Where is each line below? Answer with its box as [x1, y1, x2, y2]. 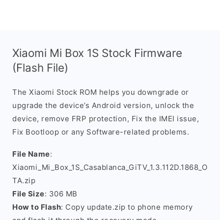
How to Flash [12, 202, 61, 212]
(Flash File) [12, 61, 68, 74]
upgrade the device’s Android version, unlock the [12, 101, 194, 110]
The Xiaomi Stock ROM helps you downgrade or [12, 87, 189, 97]
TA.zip [12, 176, 35, 185]
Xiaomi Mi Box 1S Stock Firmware [12, 46, 182, 59]
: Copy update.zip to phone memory [61, 202, 193, 212]
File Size [12, 189, 45, 198]
